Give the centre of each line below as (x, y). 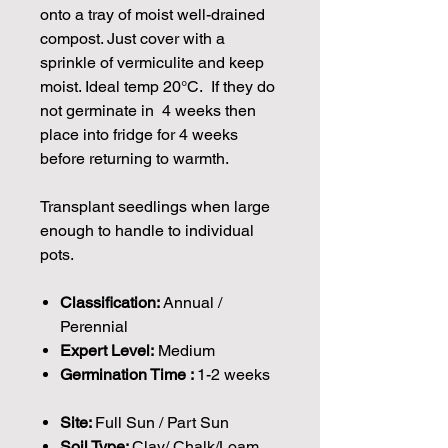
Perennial (94, 326)
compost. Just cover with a (132, 38)
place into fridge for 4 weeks (139, 134)
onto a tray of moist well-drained (152, 14)
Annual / (192, 302)
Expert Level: (107, 350)
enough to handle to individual (147, 230)
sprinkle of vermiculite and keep (152, 62)
